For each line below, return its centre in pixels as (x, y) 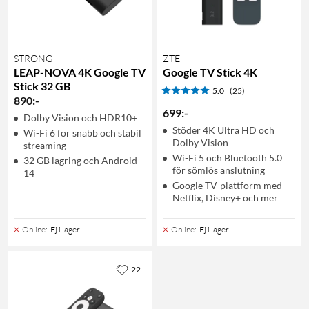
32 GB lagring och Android (80, 160)
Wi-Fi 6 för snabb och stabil (82, 132)
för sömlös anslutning (219, 170)
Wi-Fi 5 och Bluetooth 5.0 (227, 157)
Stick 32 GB (42, 86)
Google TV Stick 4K (210, 72)
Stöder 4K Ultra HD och (223, 130)
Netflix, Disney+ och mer (225, 197)
